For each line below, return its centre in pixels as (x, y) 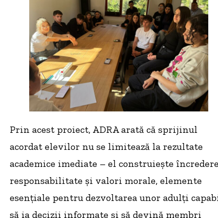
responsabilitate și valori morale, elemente (106, 181)
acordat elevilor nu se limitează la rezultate (106, 147)
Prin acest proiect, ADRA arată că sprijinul (104, 130)
